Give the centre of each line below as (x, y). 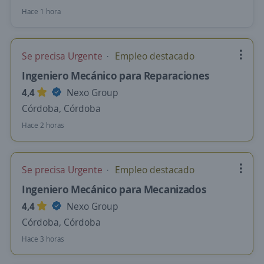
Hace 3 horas (43, 239)
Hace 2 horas (43, 125)
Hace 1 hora (41, 11)
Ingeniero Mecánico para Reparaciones (116, 75)
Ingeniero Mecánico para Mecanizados (114, 189)
